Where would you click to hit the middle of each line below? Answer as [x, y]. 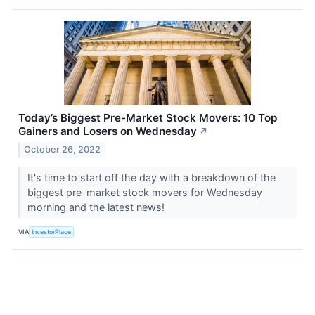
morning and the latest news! [97, 207]
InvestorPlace [52, 232]
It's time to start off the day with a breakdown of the [151, 177]
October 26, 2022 [63, 149]
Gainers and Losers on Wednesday [108, 131]
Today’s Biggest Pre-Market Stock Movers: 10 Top [148, 117]
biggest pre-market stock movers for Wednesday [144, 192]
